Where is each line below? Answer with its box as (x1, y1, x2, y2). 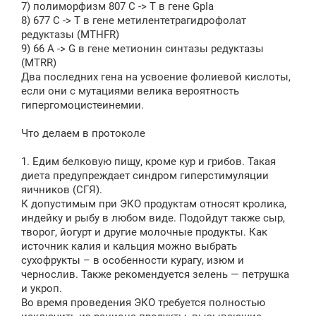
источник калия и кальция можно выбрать (21, 240, 237, 253)
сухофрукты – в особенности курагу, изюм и (21, 254, 244, 267)
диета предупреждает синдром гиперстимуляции (21, 169, 269, 182)
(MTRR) (21, 56, 56, 69)
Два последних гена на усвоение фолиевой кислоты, (21, 71, 291, 83)
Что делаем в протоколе (21, 127, 145, 140)
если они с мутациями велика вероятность (21, 85, 239, 97)
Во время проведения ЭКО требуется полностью (21, 296, 265, 309)
